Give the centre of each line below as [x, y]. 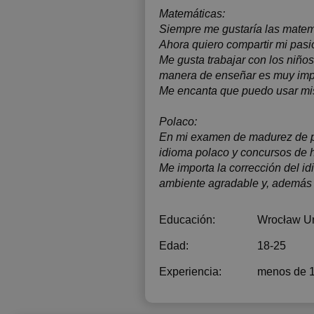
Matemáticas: [192, 14]
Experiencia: [190, 272]
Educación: [187, 220]
